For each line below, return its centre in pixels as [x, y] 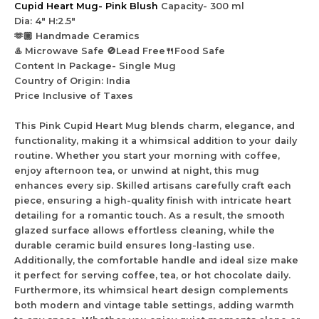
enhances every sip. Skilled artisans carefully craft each [153, 185]
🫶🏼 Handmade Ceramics [77, 36]
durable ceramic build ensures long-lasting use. [134, 245]
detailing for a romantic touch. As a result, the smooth [150, 215]
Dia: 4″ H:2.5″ [45, 21]
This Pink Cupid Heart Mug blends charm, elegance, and [155, 125]
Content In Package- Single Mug [95, 66]
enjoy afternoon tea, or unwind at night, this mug [137, 170]
